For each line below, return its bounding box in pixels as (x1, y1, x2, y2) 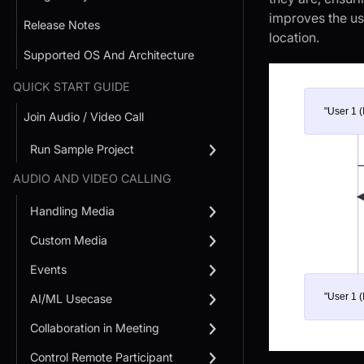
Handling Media (30, 204, 115, 219)
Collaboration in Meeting (30, 321, 159, 336)
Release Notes (24, 17, 100, 32)
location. (269, 29, 319, 46)
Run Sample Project (30, 142, 134, 157)
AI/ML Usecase (30, 292, 112, 306)
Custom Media (30, 233, 107, 248)
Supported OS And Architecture (24, 47, 194, 62)
